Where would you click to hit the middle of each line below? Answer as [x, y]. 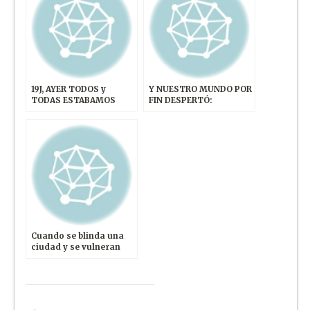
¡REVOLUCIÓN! [179, 111]
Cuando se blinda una [78, 236]
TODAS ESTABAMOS [74, 100]
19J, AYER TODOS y [69, 89]
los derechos [59, 258]
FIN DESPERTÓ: [181, 100]
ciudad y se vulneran [76, 247]
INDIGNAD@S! [61, 111]
